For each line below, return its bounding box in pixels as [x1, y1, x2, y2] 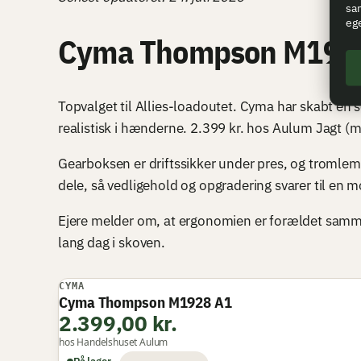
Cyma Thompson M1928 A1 [59, 292, 232, 312]
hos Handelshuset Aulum [59, 334, 168, 349]
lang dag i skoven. [58, 233, 165, 251]
